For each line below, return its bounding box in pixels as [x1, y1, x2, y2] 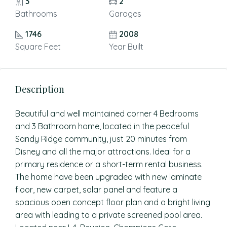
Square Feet [15, 42, 61, 52]
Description [15, 83, 64, 95]
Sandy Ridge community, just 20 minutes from [15, 134, 187, 144]
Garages [108, 9, 141, 19]
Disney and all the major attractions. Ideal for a [15, 146, 191, 157]
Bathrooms [15, 9, 57, 19]
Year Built [108, 42, 143, 52]
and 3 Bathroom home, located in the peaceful [15, 121, 189, 131]
